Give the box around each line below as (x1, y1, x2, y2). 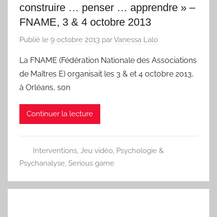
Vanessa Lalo (114, 35, 158, 44)
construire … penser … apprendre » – (19, 1, 195, 14)
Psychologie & (116, 146, 164, 155)
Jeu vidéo (80, 146, 113, 155)
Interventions (32, 146, 77, 155)
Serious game (68, 158, 114, 168)
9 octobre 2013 (50, 35, 100, 44)
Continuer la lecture (27, 109, 93, 119)
